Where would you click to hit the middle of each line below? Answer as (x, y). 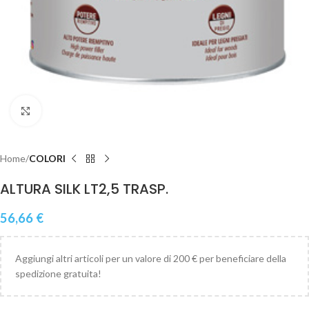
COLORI (47, 159)
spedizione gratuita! (58, 274)
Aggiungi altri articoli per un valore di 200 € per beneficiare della (151, 259)
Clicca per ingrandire (84, 110)
